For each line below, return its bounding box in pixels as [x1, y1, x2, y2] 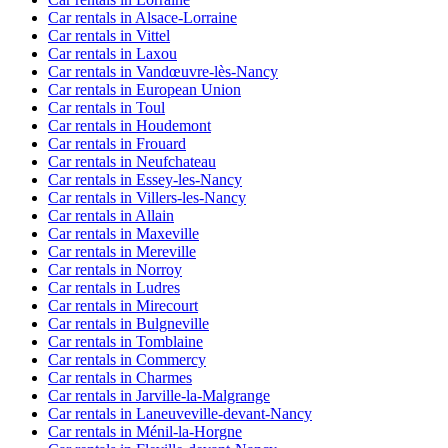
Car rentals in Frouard [48, 135, 186, 153]
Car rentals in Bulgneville [48, 315, 209, 333]
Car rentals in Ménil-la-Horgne [48, 423, 242, 441]
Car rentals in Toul [48, 99, 165, 117]
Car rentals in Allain [48, 207, 174, 225]
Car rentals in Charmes [48, 369, 192, 387]
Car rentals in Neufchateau [48, 153, 216, 171]
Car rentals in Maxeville [48, 225, 199, 243]
